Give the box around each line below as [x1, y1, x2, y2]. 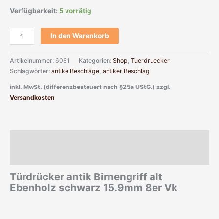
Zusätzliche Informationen [10, 152, 97, 160]
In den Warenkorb [50, 32, 109, 40]
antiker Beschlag [103, 67, 150, 75]
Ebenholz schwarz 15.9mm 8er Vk [10, 181, 177, 194]
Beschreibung [10, 134, 57, 143]
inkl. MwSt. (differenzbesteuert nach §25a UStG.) [10, 83, 155, 90]
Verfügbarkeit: [10, 7, 58, 15]
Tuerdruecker [131, 57, 170, 65]
